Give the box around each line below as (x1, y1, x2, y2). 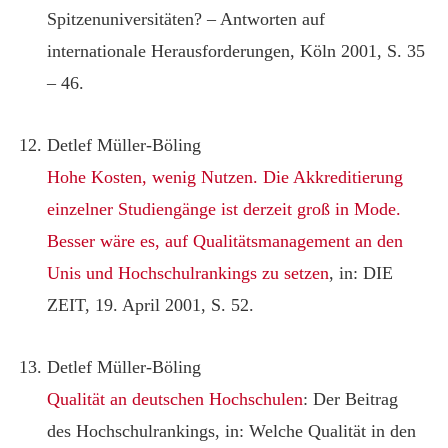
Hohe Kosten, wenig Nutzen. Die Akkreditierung (47, 166, 404, 187)
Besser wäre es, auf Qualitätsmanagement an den (47, 230, 404, 251)
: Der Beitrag (303, 388, 399, 409)
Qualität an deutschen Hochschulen (47, 388, 304, 409)
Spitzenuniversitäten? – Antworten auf (47, 8, 326, 29)
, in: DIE (329, 262, 394, 283)
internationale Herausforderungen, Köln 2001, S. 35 (47, 40, 426, 61)
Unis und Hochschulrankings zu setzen (47, 262, 330, 283)
